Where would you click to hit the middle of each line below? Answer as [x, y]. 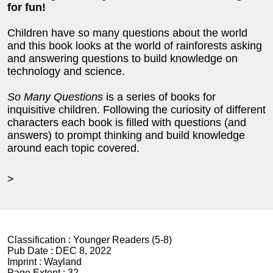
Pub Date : [31, 251]
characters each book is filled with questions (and [127, 122]
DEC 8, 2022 [83, 251]
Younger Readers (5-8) [122, 240]
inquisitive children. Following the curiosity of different [136, 110]
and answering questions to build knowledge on [122, 58]
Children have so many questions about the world [127, 33]
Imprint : [26, 262]
